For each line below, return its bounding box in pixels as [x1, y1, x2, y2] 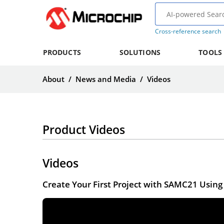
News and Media [75, 74, 136, 84]
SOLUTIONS [119, 47, 160, 57]
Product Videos [42, 121, 125, 137]
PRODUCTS [42, 47, 81, 57]
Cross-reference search [154, 27, 221, 35]
